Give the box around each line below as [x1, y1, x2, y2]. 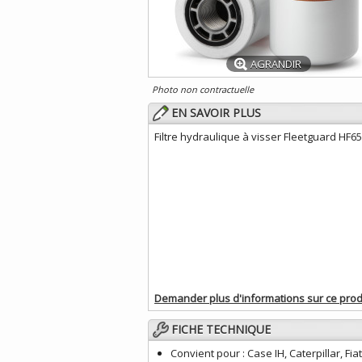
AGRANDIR [250, 57, 301, 71]
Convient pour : [170, 346, 245, 360]
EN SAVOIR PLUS [171, 105, 261, 120]
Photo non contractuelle [152, 83, 254, 95]
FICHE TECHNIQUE [171, 322, 271, 337]
